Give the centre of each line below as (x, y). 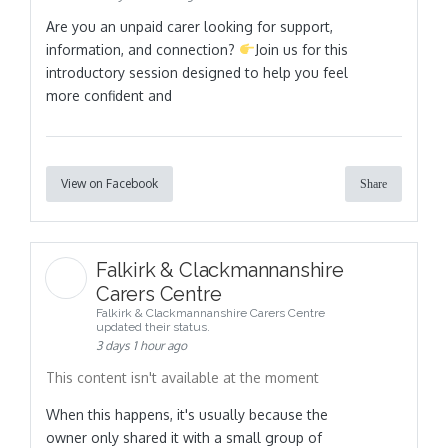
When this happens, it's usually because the (187, 415)
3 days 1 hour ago (141, 346)
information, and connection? (142, 50)
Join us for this (301, 50)
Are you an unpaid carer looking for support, (189, 27)
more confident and (109, 96)
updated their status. (153, 327)
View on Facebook (109, 184)
